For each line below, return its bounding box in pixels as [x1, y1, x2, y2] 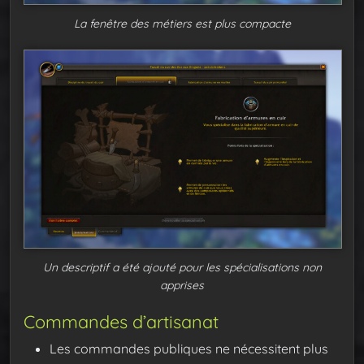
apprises [160, 277, 204, 292]
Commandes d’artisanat [24, 310, 219, 332]
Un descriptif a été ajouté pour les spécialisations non [42, 259, 322, 275]
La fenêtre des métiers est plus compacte [73, 15, 291, 31]
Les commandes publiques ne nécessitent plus [50, 340, 328, 357]
